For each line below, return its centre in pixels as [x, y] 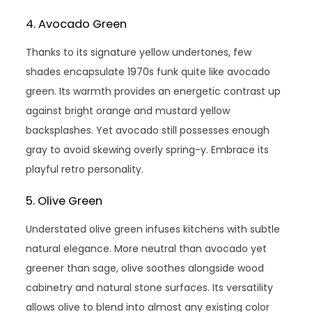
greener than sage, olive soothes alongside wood [145, 268]
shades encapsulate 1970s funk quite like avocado [148, 71]
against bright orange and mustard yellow [128, 110]
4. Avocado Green [77, 24]
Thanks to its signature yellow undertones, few [139, 52]
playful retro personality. [85, 169]
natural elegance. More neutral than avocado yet [147, 248]
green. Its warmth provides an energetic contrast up [154, 91]
